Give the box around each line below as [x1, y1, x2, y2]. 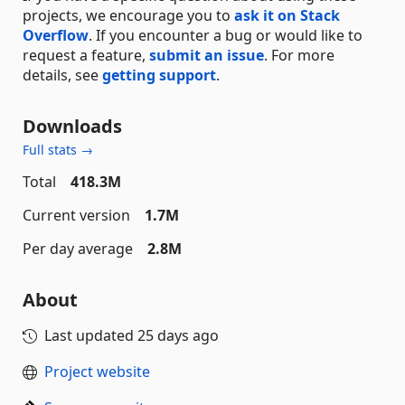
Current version [23, 204, 130, 225]
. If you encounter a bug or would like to [89, 24, 363, 45]
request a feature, [23, 44, 149, 65]
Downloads [23, 113, 122, 138]
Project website [44, 361, 150, 381]
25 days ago [137, 325, 219, 345]
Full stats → [23, 140, 93, 158]
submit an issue [149, 44, 264, 65]
